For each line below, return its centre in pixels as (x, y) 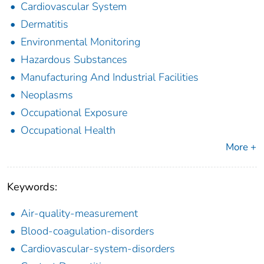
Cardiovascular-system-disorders (98, 249)
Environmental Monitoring (80, 42)
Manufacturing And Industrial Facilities (110, 77)
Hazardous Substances (74, 60)
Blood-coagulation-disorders (88, 231)
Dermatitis (44, 24)
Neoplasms (47, 95)
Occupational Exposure (74, 113)
